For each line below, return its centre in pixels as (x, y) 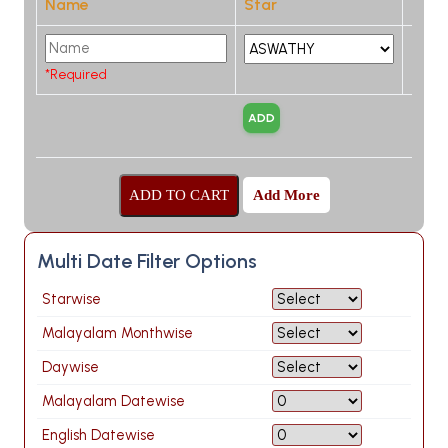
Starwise (71, 298)
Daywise (70, 366)
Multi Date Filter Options (147, 260)
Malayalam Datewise (113, 400)
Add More (286, 194)
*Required (76, 73)
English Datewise (98, 434)
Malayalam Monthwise (117, 332)
